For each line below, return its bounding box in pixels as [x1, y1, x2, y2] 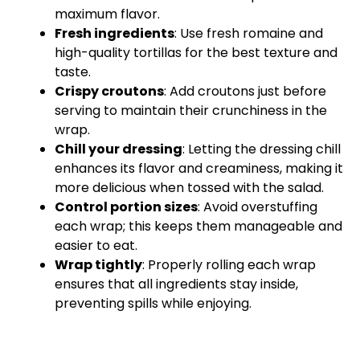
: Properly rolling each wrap [142, 256, 316, 275]
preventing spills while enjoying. [55, 294, 252, 313]
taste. [55, 63, 91, 82]
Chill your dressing [55, 140, 182, 159]
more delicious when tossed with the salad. [55, 178, 324, 198]
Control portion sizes [55, 198, 198, 217]
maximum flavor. [55, 5, 160, 24]
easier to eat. [55, 236, 137, 256]
